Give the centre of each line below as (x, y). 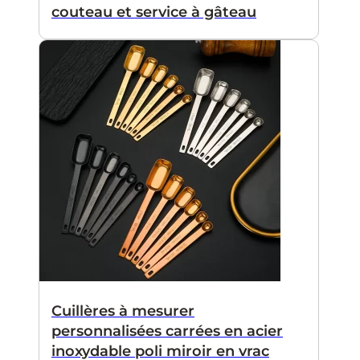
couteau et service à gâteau (154, 12)
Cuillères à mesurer (123, 311)
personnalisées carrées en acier (167, 331)
